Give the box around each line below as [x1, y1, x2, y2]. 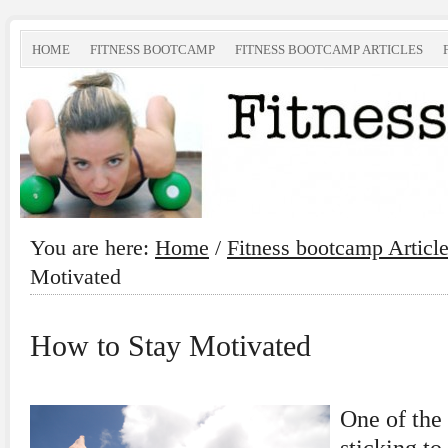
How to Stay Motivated [30, 329, 311, 363]
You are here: [30, 235, 155, 260]
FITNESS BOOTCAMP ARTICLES [235, 42, 423, 57]
